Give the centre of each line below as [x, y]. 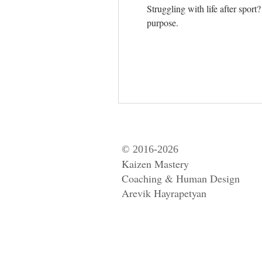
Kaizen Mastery [155, 164]
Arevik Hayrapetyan [164, 193]
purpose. [163, 23]
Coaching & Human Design [181, 178]
